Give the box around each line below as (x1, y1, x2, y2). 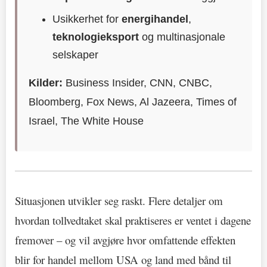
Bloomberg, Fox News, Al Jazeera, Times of (29, 95, 237, 108)
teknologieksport (52, 30, 139, 43)
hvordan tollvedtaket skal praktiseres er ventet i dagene (15, 212, 251, 228)
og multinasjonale (139, 30, 226, 43)
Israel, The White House (29, 114, 144, 127)
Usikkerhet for (52, 13, 122, 25)
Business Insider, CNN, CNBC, (63, 76, 213, 89)
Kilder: (29, 76, 63, 89)
